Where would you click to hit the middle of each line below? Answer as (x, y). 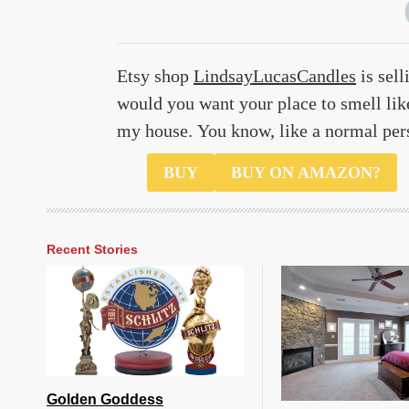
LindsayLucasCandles (275, 75)
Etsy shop (155, 75)
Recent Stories (92, 249)
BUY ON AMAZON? (306, 172)
